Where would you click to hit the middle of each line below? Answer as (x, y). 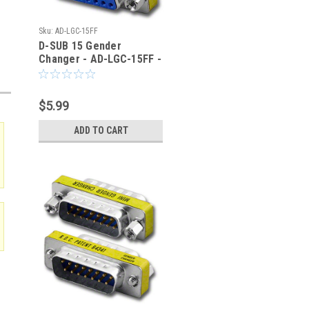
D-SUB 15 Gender (80, 46)
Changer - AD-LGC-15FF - (100, 59)
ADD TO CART (101, 130)
